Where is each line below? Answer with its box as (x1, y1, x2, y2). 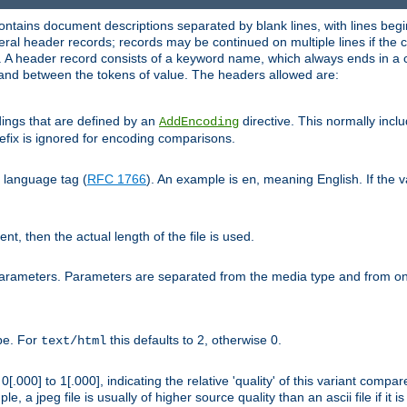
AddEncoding (159, 114, 239, 129)
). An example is (146, 171, 242, 186)
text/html (41, 333, 106, 348)
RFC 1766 (87, 171, 146, 186)
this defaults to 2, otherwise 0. (106, 332, 282, 347)
